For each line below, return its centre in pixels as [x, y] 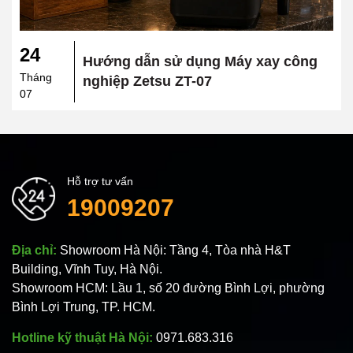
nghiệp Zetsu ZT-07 [147, 81]
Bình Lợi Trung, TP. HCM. [84, 307]
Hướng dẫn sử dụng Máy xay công [200, 61]
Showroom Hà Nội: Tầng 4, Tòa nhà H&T [175, 250]
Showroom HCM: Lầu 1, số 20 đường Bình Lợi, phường [168, 288]
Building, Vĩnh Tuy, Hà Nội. [87, 269]
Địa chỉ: [36, 250]
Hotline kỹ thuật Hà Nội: [84, 337]
